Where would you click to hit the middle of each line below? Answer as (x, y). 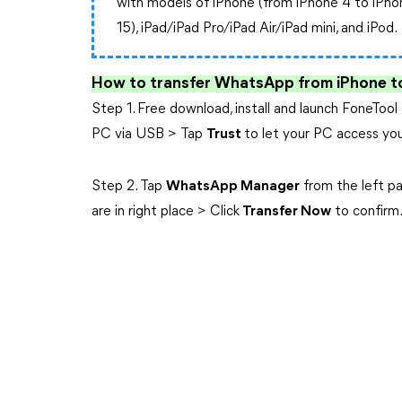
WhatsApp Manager (233, 187)
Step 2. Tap (129, 187)
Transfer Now (285, 212)
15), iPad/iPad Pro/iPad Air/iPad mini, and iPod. (258, 29)
